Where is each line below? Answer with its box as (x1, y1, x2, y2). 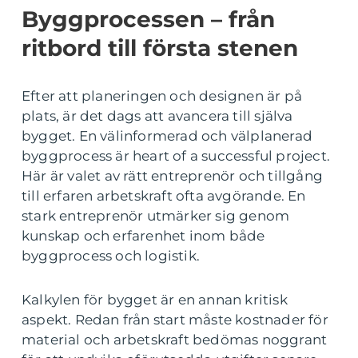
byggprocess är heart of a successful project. (22, 148, 331, 164)
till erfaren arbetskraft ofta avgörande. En (22, 188, 306, 204)
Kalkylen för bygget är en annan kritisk (22, 292, 288, 308)
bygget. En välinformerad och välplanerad (22, 128, 313, 144)
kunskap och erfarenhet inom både (22, 228, 265, 244)
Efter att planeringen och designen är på (22, 88, 303, 104)
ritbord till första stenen (22, 34, 298, 62)
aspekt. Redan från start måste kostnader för (22, 312, 328, 328)
